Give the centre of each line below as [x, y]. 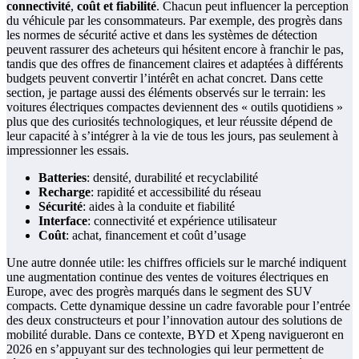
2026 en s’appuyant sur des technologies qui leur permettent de [165, 349]
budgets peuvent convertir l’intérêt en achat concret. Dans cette [165, 79]
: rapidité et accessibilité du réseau [176, 192]
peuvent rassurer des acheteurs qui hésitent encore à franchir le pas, [175, 50]
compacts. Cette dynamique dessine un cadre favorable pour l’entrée [178, 306]
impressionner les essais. [68, 151]
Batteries [63, 178]
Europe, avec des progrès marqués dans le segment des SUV [159, 292]
